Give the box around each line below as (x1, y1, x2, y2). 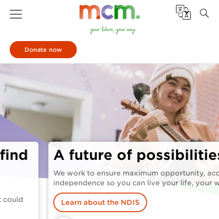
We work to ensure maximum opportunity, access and (17, 169, 210, 177)
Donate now (24, 46, 62, 53)
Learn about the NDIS (24, 198, 103, 206)
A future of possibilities (17, 147, 188, 163)
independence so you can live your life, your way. (17, 179, 195, 187)
